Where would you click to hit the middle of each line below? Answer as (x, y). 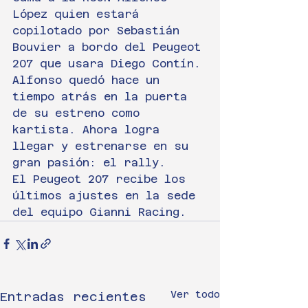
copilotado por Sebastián (99, 30)
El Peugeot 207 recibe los (102, 179)
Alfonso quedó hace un (89, 80)
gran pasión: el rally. (89, 162)
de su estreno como (79, 113)
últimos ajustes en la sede (107, 195)
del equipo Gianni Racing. (99, 212)
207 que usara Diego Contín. (107, 63)
